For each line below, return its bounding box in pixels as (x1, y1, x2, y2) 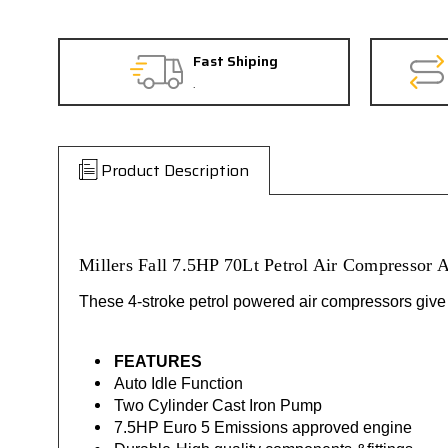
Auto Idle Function (114, 374, 244, 392)
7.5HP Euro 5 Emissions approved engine (114, 418, 413, 436)
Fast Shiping (193, 50, 278, 72)
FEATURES (114, 352, 207, 370)
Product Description (101, 158, 249, 183)
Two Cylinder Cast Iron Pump (114, 396, 323, 414)
